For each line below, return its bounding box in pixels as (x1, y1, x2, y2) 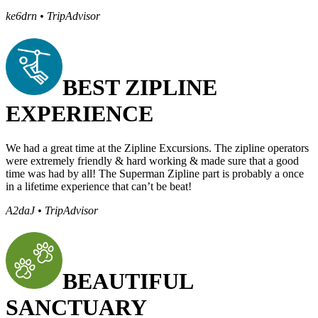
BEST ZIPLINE (62, 74, 217, 100)
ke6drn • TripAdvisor (6, 10, 100, 23)
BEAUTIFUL (62, 268, 194, 295)
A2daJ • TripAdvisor (6, 204, 98, 216)
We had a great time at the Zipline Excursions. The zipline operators (6, 141, 309, 154)
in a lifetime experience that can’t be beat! (6, 180, 192, 192)
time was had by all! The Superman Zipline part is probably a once (6, 167, 304, 180)
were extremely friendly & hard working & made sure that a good (6, 154, 299, 167)
